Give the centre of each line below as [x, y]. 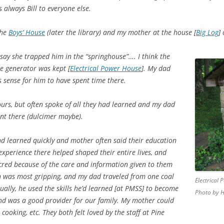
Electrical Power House [106, 68]
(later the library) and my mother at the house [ [120, 32]
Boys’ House [27, 32]
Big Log [207, 32]
